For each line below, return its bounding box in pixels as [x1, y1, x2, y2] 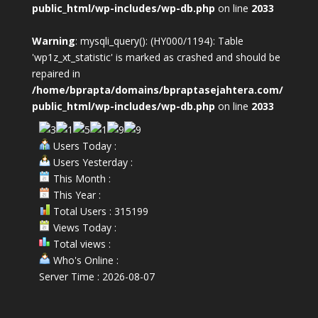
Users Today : [50, 139, 116, 153]
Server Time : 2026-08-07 [38, 270, 155, 283]
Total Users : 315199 [50, 204, 148, 218]
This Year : [50, 188, 101, 202]
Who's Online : [50, 253, 119, 267]
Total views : [50, 237, 111, 251]
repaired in [31, 67, 80, 80]
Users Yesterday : [50, 155, 133, 169]
